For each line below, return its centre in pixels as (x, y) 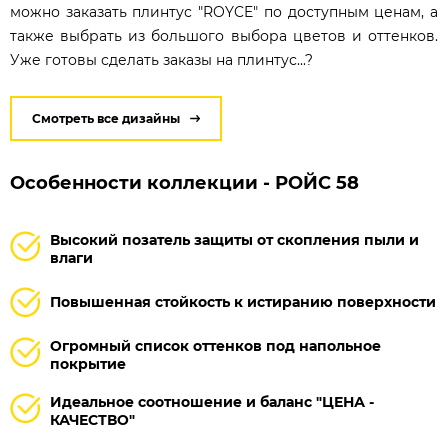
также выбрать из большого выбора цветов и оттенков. (224, 36)
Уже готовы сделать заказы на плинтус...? (161, 60)
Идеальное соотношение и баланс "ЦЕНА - (212, 402)
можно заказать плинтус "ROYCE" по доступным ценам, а (224, 12)
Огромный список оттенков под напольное (215, 346)
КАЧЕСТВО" (92, 420)
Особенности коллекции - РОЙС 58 (184, 183)
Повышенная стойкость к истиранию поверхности (243, 302)
